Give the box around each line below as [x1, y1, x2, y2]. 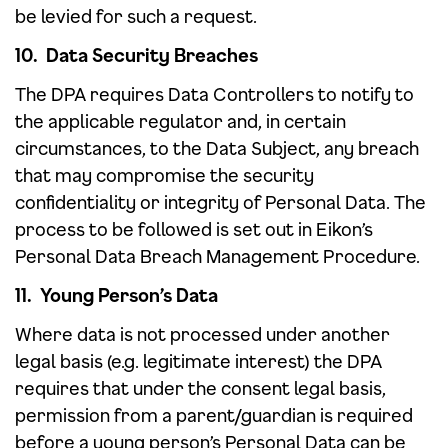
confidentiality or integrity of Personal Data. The [15, 191, 426, 213]
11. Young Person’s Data [15, 284, 218, 306]
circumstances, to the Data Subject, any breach [15, 137, 419, 159]
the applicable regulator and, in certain [15, 110, 346, 132]
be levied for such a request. [15, 5, 257, 27]
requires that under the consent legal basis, [15, 377, 386, 399]
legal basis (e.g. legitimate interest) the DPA [15, 350, 382, 372]
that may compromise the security [15, 164, 314, 186]
